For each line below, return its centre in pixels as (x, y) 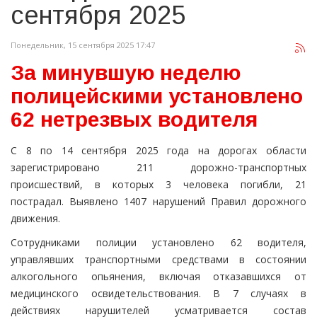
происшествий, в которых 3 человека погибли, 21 (158, 184)
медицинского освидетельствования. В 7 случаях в (158, 293)
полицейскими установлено (157, 96)
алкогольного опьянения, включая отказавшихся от (158, 276)
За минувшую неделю (126, 73)
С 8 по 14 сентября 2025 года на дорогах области (158, 150)
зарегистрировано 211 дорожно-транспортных (158, 167)
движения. (35, 218)
